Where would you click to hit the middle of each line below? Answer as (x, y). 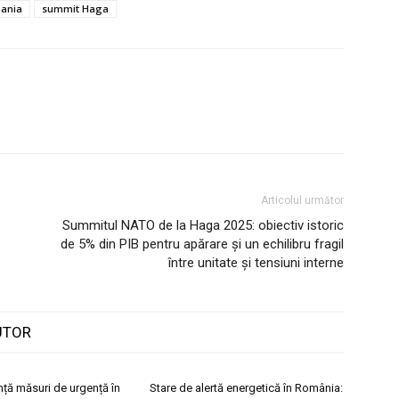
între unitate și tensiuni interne (256, 263)
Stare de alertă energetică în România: (246, 388)
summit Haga (75, 9)
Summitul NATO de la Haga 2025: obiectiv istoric (203, 226)
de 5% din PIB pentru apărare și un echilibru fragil (202, 244)
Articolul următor (302, 201)
